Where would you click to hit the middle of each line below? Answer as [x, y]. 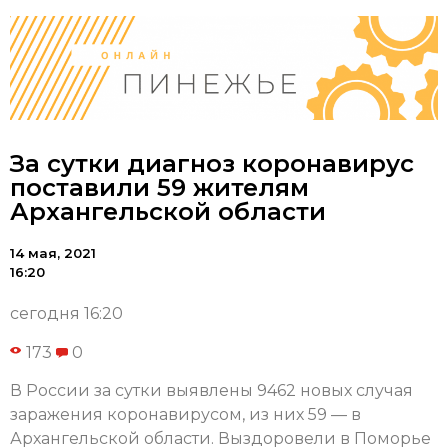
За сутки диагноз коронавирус [212, 164]
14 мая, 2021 [53, 253]
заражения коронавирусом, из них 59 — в [185, 414]
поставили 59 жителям [159, 188]
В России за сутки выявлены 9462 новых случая [211, 390]
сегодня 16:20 [66, 314]
